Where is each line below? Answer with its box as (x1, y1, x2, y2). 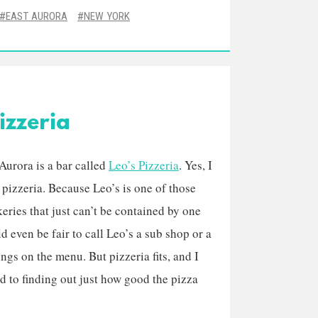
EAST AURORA (6, 10, 67, 23)
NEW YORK (84, 10, 130, 23)
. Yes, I (179, 157, 212, 173)
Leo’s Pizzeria (109, 157, 179, 173)
